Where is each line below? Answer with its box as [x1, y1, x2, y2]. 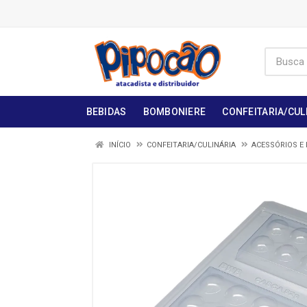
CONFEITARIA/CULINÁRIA [147, 140, 236, 149]
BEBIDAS [86, 106, 127, 117]
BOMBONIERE [143, 106, 206, 117]
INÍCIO [107, 140, 131, 149]
